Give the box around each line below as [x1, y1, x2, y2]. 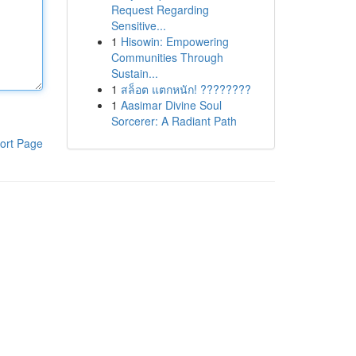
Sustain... [110, 65, 158, 81]
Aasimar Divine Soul [120, 97, 222, 113]
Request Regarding [110, 2, 209, 17]
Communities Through [110, 49, 223, 65]
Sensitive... [110, 17, 166, 33]
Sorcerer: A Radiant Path [110, 113, 237, 129]
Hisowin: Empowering [120, 33, 229, 49]
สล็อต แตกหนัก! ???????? [120, 81, 251, 97]
